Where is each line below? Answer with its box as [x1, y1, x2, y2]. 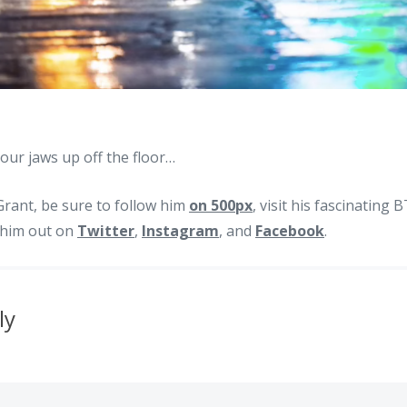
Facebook [255, 220, 324, 241]
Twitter [77, 220, 134, 241]
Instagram [142, 220, 219, 241]
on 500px [189, 194, 253, 215]
